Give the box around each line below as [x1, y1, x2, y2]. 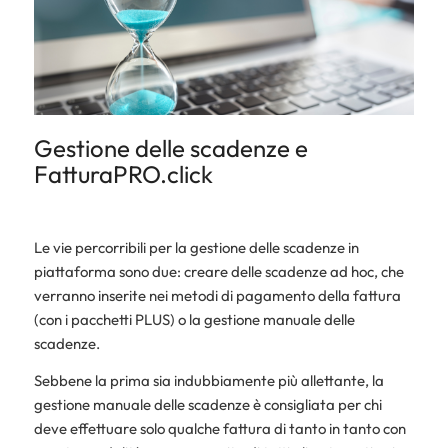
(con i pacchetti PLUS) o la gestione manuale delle [33, 310, 355, 330]
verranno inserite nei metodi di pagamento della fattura [33, 286, 401, 306]
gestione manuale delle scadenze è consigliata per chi [33, 394, 382, 414]
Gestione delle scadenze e [33, 132, 308, 163]
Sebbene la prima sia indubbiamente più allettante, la [33, 370, 384, 390]
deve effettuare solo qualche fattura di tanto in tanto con [33, 418, 406, 438]
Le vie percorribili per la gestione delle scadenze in [33, 238, 359, 258]
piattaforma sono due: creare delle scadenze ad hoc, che [33, 262, 404, 282]
